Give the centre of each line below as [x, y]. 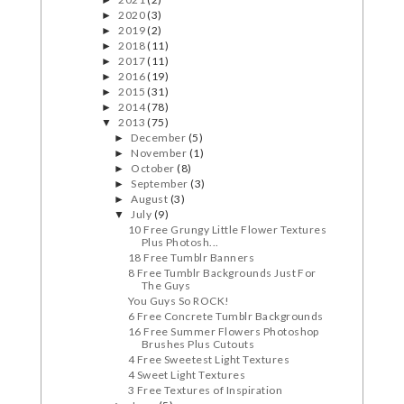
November [160, 153]
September [161, 184]
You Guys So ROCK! [179, 301]
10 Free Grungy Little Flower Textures [227, 230]
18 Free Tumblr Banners [191, 258]
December [160, 138]
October [154, 169]
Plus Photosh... [180, 243]
